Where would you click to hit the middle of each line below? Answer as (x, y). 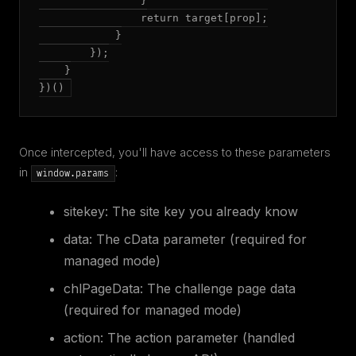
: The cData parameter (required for (198, 239)
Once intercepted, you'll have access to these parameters (175, 152)
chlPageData (102, 288)
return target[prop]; (153, 18)
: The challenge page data (218, 288)
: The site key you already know (201, 211)
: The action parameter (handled (197, 338)
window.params (73, 174)
